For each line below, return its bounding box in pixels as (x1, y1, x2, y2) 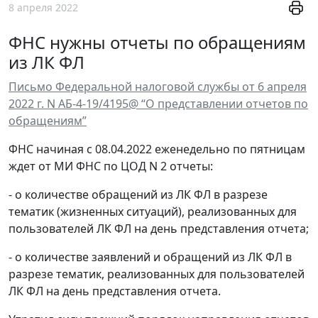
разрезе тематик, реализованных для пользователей (9, 266, 305, 283)
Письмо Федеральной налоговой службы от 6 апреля (9, 79, 307, 95)
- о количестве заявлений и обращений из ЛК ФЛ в (9, 249, 292, 265)
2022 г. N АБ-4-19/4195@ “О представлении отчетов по (9, 96, 308, 112)
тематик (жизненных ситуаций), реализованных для (9, 204, 297, 220)
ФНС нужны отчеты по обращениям (9, 31, 306, 55)
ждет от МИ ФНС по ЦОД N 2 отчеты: (9, 158, 213, 175)
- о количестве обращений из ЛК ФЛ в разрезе (9, 187, 268, 203)
